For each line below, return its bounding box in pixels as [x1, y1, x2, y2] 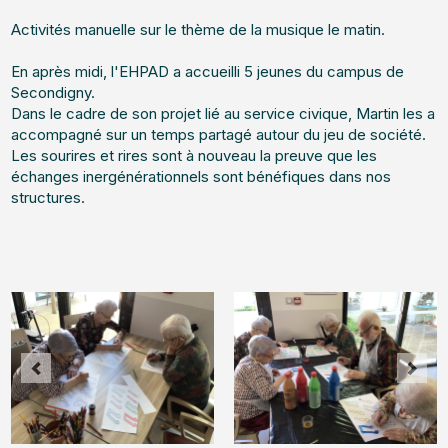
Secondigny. [11, 83, 96, 102]
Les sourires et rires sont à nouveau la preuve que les [11, 146, 378, 165]
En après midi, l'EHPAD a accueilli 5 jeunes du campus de [11, 62, 405, 81]
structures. [11, 188, 86, 207]
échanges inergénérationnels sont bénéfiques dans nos [11, 167, 392, 186]
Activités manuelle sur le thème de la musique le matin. [11, 20, 386, 39]
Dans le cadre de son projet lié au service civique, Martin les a [11, 104, 436, 123]
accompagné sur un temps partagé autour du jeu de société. [11, 125, 427, 144]
